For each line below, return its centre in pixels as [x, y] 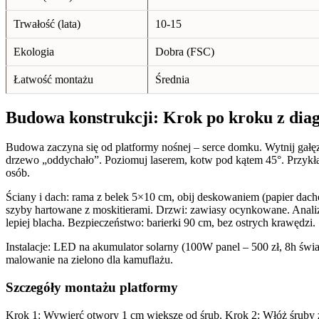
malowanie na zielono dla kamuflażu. [89, 260]
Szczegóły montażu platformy [92, 288]
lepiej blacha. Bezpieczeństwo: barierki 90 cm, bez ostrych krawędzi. [161, 223]
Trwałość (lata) [47, 23]
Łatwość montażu [53, 79]
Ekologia [34, 51]
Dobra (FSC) [185, 51]
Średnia [172, 79]
